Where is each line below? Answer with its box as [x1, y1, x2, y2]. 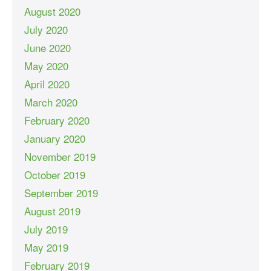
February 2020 [24, 113, 90, 128]
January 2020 [24, 131, 85, 146]
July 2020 [24, 22, 68, 38]
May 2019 [24, 240, 68, 255]
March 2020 [24, 94, 77, 110]
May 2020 [24, 58, 68, 74]
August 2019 [24, 203, 80, 219]
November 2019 [24, 149, 96, 165]
